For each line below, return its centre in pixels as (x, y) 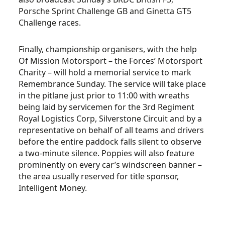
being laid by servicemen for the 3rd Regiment (107, 107)
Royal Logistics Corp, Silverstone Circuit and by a (110, 119)
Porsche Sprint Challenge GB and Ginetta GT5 (105, 11)
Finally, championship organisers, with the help (108, 49)
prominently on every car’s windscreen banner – (110, 165)
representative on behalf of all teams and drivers (111, 130)
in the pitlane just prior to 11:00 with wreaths (104, 95)
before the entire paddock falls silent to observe (110, 142)
